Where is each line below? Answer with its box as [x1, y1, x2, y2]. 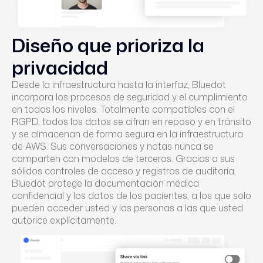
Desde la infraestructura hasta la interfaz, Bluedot [12, 78, 226, 92]
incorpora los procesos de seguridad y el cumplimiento [12, 90, 248, 104]
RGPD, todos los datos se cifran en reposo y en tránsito [12, 115, 251, 129]
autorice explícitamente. [12, 214, 116, 227]
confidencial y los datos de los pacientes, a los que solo [12, 189, 251, 203]
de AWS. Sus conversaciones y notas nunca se [12, 140, 214, 153]
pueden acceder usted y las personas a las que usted [12, 201, 243, 215]
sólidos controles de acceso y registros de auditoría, [12, 164, 236, 178]
